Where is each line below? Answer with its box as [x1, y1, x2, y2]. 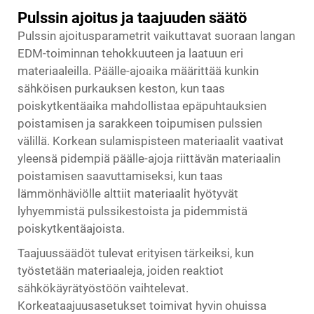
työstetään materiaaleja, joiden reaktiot [18, 264, 224, 278]
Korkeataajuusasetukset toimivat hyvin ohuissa [18, 299, 266, 313]
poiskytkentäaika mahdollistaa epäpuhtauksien [18, 99, 266, 113]
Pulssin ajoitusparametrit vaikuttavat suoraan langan [18, 29, 295, 43]
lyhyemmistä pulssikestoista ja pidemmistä [18, 204, 247, 218]
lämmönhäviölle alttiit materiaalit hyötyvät [18, 186, 238, 200]
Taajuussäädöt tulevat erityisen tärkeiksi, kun [18, 246, 254, 260]
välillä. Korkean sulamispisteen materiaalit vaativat [18, 134, 284, 148]
